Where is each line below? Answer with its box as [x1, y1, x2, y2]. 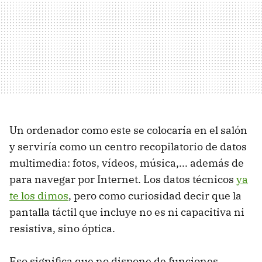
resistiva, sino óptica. [9, 222, 115, 235]
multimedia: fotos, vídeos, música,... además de [9, 156, 244, 170]
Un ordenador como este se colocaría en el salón [9, 123, 247, 137]
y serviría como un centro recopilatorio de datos [9, 140, 247, 153]
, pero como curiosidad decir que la [68, 189, 242, 202]
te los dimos [9, 189, 68, 202]
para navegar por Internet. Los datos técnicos [9, 173, 236, 186]
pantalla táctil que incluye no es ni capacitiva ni [9, 205, 244, 219]
